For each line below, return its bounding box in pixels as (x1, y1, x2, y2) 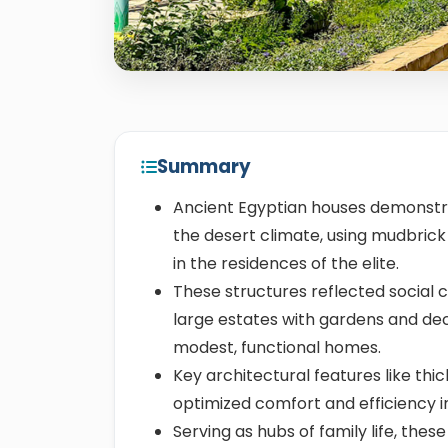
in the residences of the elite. (173, 252, 399, 275)
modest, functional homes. (173, 336, 381, 359)
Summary (157, 154, 251, 179)
